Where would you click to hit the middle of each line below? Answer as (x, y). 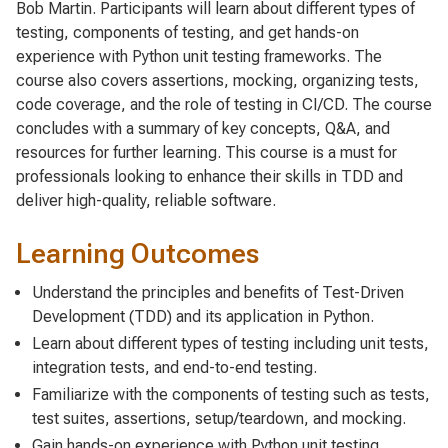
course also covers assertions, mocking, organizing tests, (217, 80)
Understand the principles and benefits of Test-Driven (218, 292)
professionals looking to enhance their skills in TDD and (209, 176)
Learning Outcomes (137, 253)
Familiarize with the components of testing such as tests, (231, 395)
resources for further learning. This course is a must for (206, 152)
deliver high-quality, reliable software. (146, 200)
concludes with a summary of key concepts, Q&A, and (203, 128)
